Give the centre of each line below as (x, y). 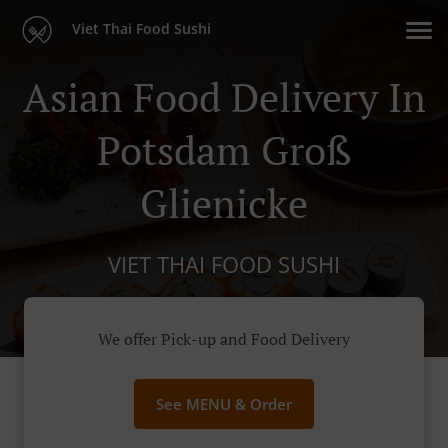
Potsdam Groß (224, 149)
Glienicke (224, 202)
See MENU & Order (224, 404)
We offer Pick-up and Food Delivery (224, 339)
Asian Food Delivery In (224, 96)
